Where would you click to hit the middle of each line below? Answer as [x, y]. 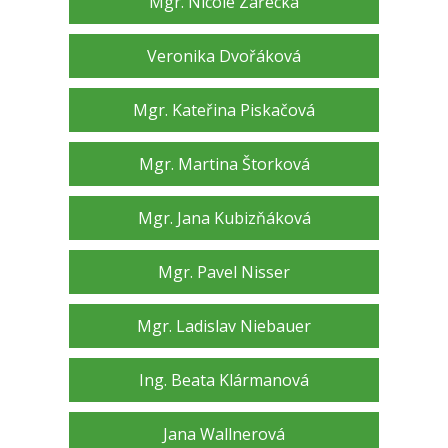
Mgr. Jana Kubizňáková [224, 218]
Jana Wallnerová [224, 434]
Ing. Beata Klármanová [224, 380]
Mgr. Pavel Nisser [224, 272]
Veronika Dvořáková [224, 56]
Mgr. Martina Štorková [224, 164]
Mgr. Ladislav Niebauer [224, 326]
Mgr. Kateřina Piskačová [224, 110]
